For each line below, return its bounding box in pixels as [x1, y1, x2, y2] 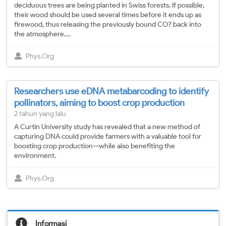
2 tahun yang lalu [14, 109, 66, 119]
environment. [14, 151, 56, 160]
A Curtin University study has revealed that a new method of [14, 123, 200, 132]
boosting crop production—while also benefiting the [14, 142, 175, 151]
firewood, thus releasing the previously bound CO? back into [14, 20, 201, 29]
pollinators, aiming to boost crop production [14, 97, 185, 109]
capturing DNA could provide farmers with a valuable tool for [14, 132, 201, 141]
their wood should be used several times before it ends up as [14, 10, 201, 19]
